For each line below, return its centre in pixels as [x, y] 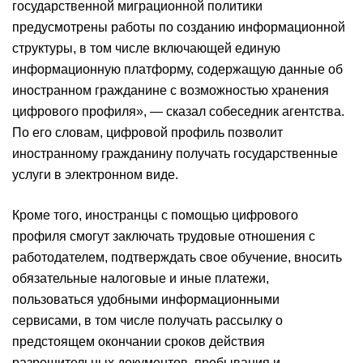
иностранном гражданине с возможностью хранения [171, 90]
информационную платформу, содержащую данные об [177, 69]
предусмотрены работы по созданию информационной [179, 27]
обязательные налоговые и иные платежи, [141, 278]
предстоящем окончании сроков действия [139, 342]
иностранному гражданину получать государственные [175, 154]
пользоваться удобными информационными [146, 299]
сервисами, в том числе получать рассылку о [147, 320]
